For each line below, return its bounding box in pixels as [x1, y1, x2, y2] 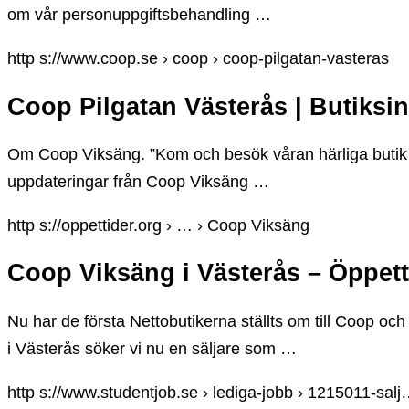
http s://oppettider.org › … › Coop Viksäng [7, 215, 309, 235]
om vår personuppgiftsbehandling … [7, 5, 271, 25]
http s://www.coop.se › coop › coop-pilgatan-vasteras [7, 49, 389, 68]
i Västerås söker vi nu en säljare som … [7, 339, 297, 358]
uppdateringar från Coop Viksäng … [7, 172, 269, 191]
